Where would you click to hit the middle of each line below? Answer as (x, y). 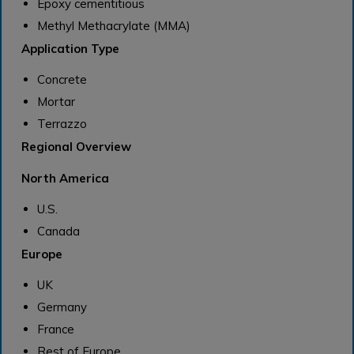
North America (65, 178)
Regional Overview (76, 146)
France (55, 329)
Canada (58, 231)
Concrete (62, 79)
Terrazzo (62, 123)
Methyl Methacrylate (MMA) (113, 25)
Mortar (56, 101)
